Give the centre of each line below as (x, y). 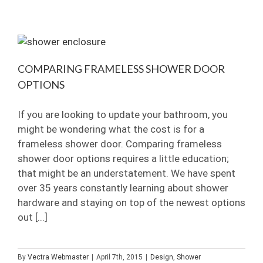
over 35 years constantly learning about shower (123, 188)
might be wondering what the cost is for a (111, 129)
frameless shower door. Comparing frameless (120, 144)
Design (162, 257)
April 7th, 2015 (119, 257)
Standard (107, 18)
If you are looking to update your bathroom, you (123, 114)
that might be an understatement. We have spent (127, 173)
